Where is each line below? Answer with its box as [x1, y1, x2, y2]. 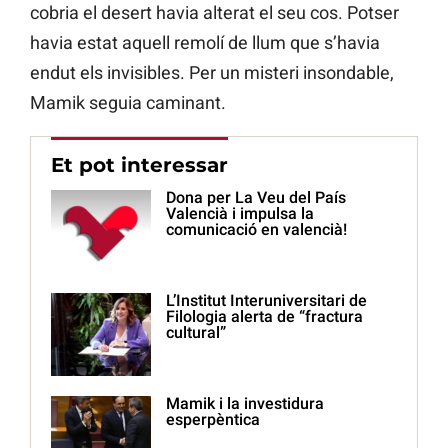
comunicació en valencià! [166, 220, 347, 240]
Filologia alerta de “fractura [166, 307, 363, 327]
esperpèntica [166, 410, 260, 430]
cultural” [166, 323, 226, 343]
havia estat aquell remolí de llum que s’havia [30, 32, 380, 54]
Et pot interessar [51, 153, 228, 178]
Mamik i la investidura [166, 394, 324, 414]
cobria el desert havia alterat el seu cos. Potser [30, 2, 399, 24]
